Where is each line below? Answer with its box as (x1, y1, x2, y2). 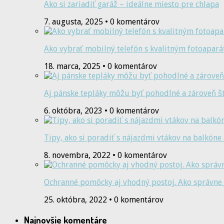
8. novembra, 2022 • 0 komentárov (44, 150, 167, 160)
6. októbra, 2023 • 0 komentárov (44, 106, 159, 116)
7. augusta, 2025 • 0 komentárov (44, 17, 159, 27)
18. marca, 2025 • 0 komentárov (44, 61, 157, 71)
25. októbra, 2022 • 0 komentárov (44, 195, 163, 205)
